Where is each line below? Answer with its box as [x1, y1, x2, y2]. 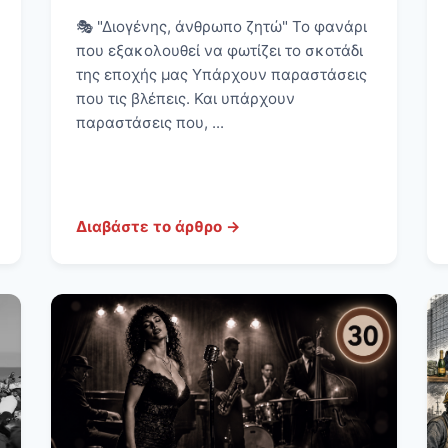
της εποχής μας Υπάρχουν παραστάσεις [75, 65, 367, 85]
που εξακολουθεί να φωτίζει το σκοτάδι [75, 41, 363, 61]
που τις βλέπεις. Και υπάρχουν [75, 89, 295, 109]
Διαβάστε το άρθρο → [75, 217, 241, 237]
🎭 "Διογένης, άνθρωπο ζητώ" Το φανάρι [75, 17, 367, 37]
